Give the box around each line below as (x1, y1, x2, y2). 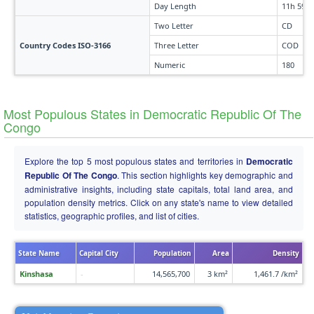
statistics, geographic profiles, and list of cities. (25, 210, 199, 221)
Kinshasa (20, 268, 53, 279)
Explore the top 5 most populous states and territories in (25, 155, 246, 167)
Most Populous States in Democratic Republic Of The (4, 104, 301, 123)
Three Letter (154, 40, 199, 50)
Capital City (79, 248, 118, 258)
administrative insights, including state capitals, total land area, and (25, 183, 293, 195)
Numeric (154, 60, 185, 70)
